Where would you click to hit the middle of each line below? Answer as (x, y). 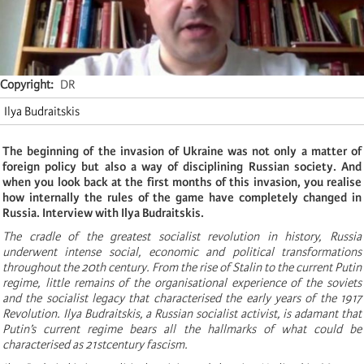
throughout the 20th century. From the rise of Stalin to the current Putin (182, 267)
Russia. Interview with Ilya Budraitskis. (103, 212)
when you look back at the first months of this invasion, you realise (182, 182)
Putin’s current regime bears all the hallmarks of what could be (182, 329)
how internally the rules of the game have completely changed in (182, 197)
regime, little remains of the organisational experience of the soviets (182, 282)
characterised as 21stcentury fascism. (95, 344)
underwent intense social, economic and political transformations (182, 251)
